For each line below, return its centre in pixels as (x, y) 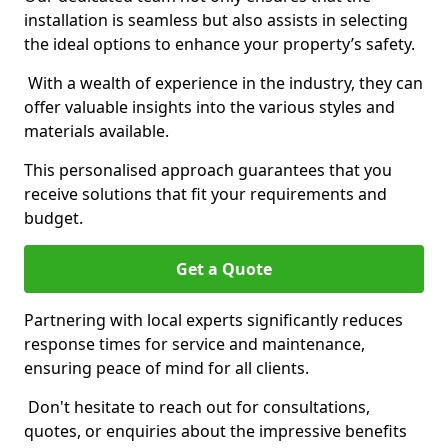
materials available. (96, 131)
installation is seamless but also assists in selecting (216, 20)
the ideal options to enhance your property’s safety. (219, 44)
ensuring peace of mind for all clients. (166, 368)
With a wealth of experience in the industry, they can (223, 83)
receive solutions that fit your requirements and (205, 194)
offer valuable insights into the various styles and (209, 107)
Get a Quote (224, 269)
